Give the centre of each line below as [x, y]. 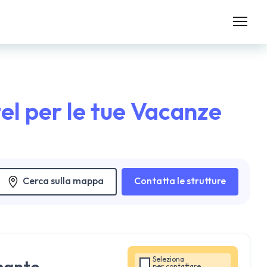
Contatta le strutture [180, 181]
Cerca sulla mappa [63, 180]
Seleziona [169, 259]
